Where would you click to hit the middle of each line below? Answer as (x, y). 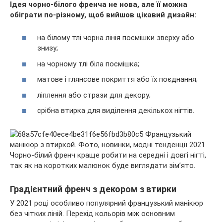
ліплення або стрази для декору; (94, 95)
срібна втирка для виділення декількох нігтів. (116, 111)
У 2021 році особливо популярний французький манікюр (107, 203)
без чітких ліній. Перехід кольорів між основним (92, 214)
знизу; (48, 48)
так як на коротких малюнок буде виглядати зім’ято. (103, 166)
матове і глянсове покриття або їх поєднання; (117, 80)
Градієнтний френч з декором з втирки (93, 189)
